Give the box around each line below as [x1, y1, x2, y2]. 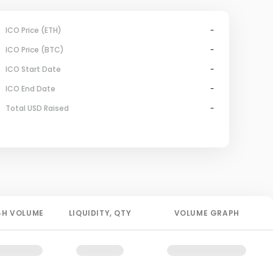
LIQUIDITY [68, 208, 110, 218]
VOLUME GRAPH [174, 208, 239, 218]
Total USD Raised [5, 103, 69, 113]
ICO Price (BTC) [5, 44, 64, 55]
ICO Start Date [5, 64, 61, 74]
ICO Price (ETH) [5, 25, 62, 35]
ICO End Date [5, 83, 55, 94]
